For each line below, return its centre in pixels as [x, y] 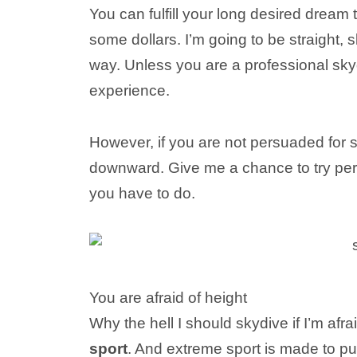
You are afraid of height [168, 297]
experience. [129, 90]
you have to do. [142, 193]
